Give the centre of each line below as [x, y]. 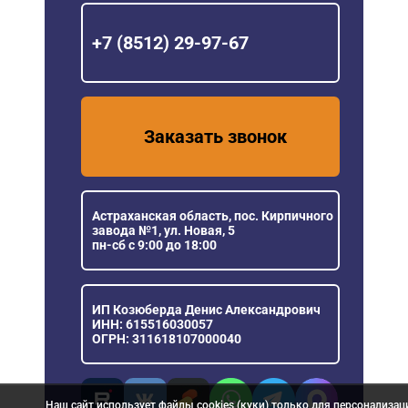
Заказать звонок [215, 136]
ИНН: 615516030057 [153, 324]
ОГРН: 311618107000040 [167, 338]
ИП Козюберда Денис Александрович [206, 309]
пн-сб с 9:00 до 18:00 [154, 245]
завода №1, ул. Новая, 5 [163, 230]
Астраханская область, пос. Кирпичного [213, 215]
